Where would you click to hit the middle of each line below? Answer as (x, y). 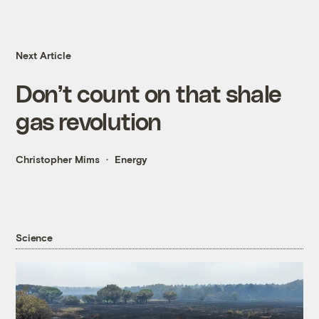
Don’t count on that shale (149, 93)
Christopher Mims (58, 159)
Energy (131, 159)
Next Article (44, 56)
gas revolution (89, 121)
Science (34, 237)
